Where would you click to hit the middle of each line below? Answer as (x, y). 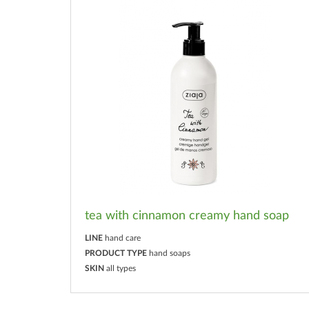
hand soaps (170, 253)
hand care (123, 238)
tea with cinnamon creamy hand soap (187, 216)
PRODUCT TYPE (116, 253)
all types (121, 268)
